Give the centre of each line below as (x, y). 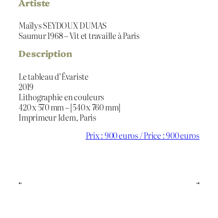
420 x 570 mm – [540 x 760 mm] (70, 107)
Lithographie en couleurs (62, 97)
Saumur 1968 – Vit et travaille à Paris (79, 36)
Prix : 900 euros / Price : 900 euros (142, 136)
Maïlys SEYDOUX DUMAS (63, 26)
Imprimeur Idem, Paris (57, 117)
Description (45, 54)
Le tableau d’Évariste (54, 76)
